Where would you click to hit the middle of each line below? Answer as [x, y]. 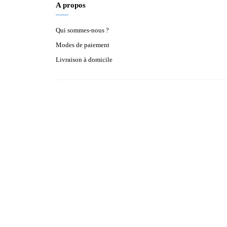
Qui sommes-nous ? [82, 30]
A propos [71, 5]
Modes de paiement [83, 45]
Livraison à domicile [84, 60]
